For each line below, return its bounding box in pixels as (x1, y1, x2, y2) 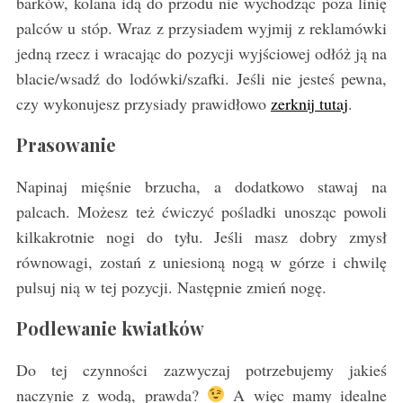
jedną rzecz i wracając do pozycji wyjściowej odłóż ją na (15, 41, 388, 64)
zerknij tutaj (270, 92, 348, 114)
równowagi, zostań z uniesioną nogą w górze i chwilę (15, 250, 388, 273)
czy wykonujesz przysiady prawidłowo (15, 92, 271, 114)
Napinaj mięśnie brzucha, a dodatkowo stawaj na (15, 175, 388, 197)
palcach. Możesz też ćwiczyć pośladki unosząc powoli (15, 200, 388, 222)
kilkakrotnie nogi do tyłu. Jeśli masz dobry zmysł (15, 225, 388, 247)
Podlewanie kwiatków (15, 315, 204, 340)
